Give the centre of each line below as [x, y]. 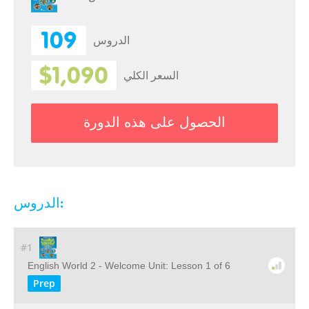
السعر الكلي [151, 75]
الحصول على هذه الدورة [154, 122]
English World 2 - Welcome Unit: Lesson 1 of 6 [129, 266]
